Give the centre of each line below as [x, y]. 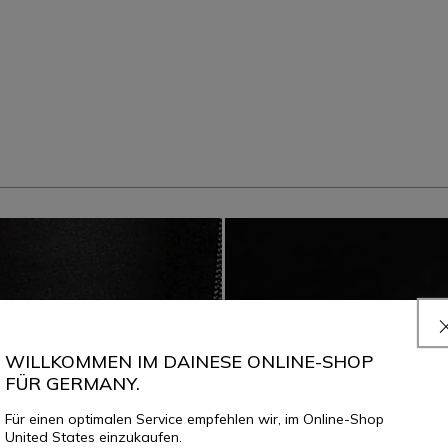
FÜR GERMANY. [72, 383]
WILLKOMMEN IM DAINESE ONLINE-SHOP [189, 361]
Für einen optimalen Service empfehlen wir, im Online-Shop [194, 418]
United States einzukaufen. [93, 436]
